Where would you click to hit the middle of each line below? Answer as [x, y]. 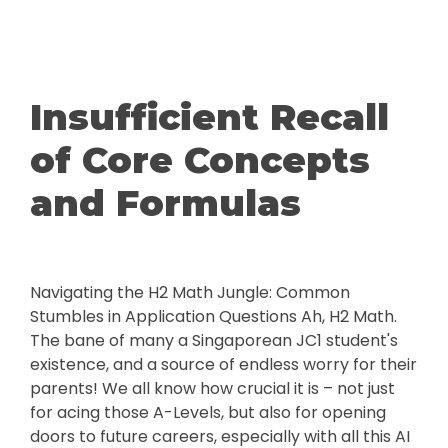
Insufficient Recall [209, 117]
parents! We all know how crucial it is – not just [212, 388]
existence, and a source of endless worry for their [223, 364]
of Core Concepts [200, 160]
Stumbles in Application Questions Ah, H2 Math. [213, 316]
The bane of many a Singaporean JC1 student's [214, 340]
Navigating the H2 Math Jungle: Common [190, 292]
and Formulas [165, 203]
